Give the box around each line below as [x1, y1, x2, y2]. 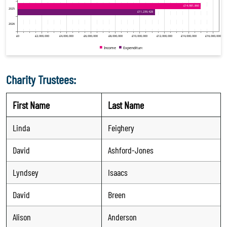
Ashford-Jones [108, 144, 154, 156]
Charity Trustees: [6, 71, 76, 87]
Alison [13, 211, 31, 222]
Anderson [108, 211, 137, 222]
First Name [13, 98, 50, 111]
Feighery [108, 122, 134, 133]
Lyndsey [13, 166, 39, 178]
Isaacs [108, 166, 128, 178]
